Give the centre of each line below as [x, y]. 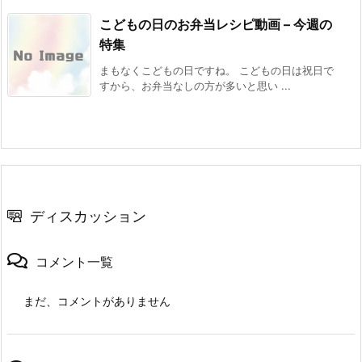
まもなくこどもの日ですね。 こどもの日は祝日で [217, 70]
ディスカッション [88, 216]
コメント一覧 [74, 261]
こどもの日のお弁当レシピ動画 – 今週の [216, 24]
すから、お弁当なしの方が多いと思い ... [195, 85]
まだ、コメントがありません [97, 301]
